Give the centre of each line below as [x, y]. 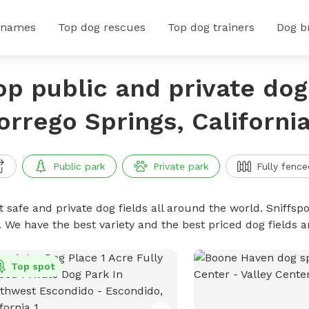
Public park [79, 166]
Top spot [32, 266]
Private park [180, 166]
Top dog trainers [211, 27]
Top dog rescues [102, 27]
